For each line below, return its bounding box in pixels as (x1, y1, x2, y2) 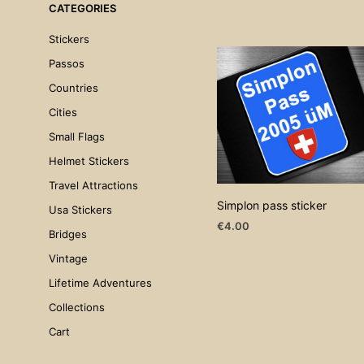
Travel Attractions (49, 178, 138, 192)
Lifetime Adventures (49, 275, 152, 289)
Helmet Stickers (49, 154, 129, 167)
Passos (49, 56, 84, 70)
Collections (49, 300, 105, 314)
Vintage (49, 251, 88, 265)
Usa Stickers (49, 202, 112, 216)
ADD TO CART (217, 241, 289, 255)
